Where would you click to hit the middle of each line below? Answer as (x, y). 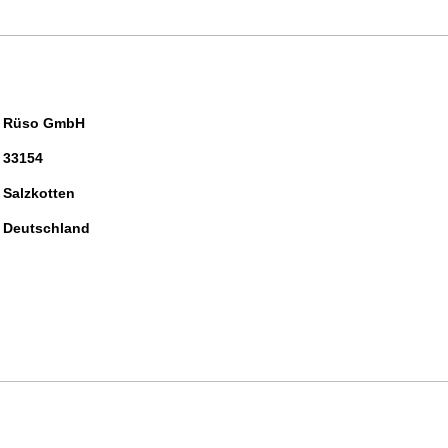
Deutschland (46, 228)
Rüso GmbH (44, 123)
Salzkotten (39, 193)
